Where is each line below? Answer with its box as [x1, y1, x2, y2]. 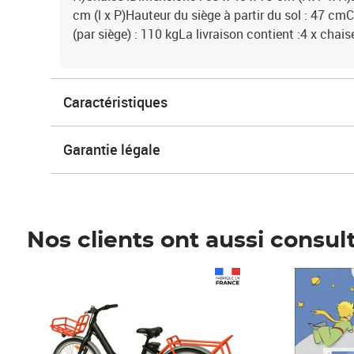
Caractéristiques [63, 92, 168, 111]
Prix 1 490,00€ [42, 268, 122, 285]
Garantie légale [63, 140, 160, 159]
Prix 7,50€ [265, 268, 320, 285]
